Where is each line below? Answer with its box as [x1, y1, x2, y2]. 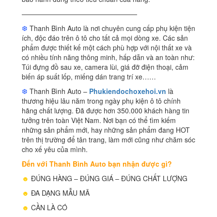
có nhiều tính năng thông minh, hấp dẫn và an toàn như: [22, 52, 195, 62]
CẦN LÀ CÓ [29, 202, 67, 213]
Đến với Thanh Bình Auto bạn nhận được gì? [22, 159, 172, 169]
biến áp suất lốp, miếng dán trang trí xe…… [22, 72, 156, 82]
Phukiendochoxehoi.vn [89, 86, 166, 96]
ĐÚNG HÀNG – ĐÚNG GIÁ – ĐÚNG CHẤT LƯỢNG [29, 173, 187, 184]
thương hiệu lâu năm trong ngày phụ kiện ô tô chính [22, 96, 181, 106]
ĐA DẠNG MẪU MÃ [29, 188, 90, 198]
